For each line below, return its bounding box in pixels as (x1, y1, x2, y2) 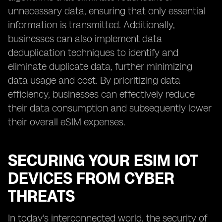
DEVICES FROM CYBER (8, 169, 174, 188)
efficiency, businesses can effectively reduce (8, 88, 195, 100)
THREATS (8, 187, 75, 206)
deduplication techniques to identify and (8, 47, 178, 58)
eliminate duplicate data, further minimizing (8, 60, 192, 72)
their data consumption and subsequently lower (8, 102, 212, 114)
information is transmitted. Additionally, (8, 19, 175, 31)
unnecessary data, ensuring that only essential (8, 5, 206, 17)
